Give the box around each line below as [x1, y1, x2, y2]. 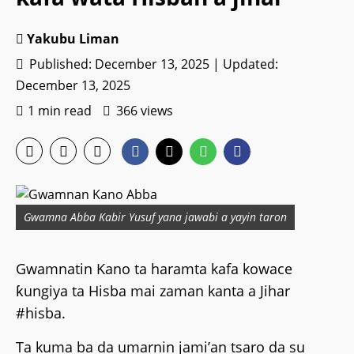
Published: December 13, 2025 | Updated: [26, 55, 278, 73]
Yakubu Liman [27, 30, 119, 48]
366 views [116, 102, 173, 120]
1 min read [28, 102, 92, 120]
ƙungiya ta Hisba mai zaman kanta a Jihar [16, 281, 290, 301]
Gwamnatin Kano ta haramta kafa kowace [16, 259, 292, 279]
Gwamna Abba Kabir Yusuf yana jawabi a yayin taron [24, 209, 287, 225]
